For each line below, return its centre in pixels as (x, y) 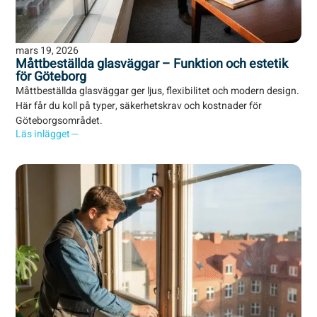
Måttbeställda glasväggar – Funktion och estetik (152, 64)
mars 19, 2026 (47, 50)
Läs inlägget (43, 134)
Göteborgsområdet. (59, 120)
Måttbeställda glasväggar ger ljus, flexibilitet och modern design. (158, 91)
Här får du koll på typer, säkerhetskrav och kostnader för (139, 105)
